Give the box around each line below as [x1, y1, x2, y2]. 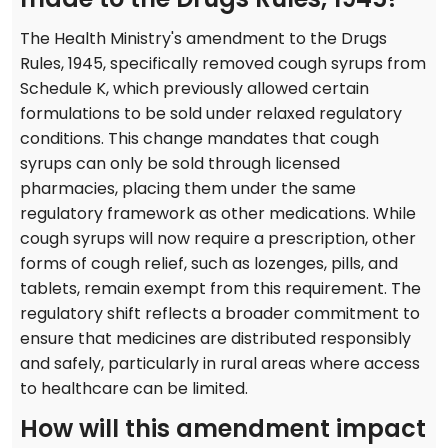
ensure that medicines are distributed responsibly [20, 327, 411, 351]
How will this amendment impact [20, 412, 426, 446]
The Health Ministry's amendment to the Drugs [20, 27, 387, 51]
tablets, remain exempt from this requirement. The [20, 277, 421, 301]
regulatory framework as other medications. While [20, 202, 416, 226]
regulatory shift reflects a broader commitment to [20, 302, 420, 326]
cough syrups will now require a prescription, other [20, 227, 416, 251]
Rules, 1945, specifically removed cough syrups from [20, 52, 426, 76]
